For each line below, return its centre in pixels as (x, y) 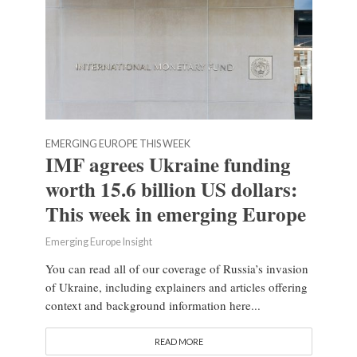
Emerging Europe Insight (98, 241)
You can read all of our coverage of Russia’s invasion (177, 268)
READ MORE (178, 341)
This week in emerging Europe (175, 214)
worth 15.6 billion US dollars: (171, 189)
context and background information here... (153, 305)
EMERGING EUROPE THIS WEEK (118, 143)
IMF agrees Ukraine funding (168, 164)
